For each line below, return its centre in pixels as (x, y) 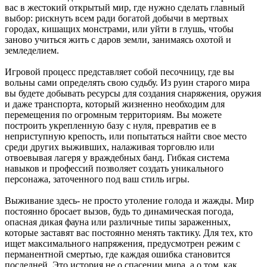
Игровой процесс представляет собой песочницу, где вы (119, 72)
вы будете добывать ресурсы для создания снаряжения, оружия (133, 94)
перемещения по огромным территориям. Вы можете (113, 115)
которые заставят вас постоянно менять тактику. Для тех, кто (129, 233)
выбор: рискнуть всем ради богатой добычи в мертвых (117, 18)
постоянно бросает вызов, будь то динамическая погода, (119, 212)
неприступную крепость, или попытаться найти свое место (126, 136)
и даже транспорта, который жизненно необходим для (115, 104)
